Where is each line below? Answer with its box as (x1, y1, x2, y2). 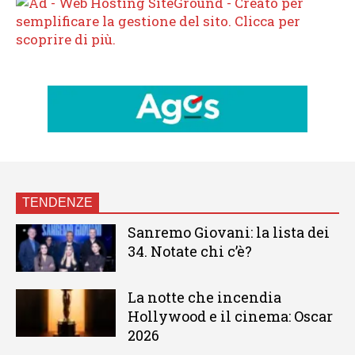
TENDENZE (22, 196, 93, 210)
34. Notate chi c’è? (127, 242, 252, 261)
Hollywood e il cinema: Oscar (127, 307, 333, 326)
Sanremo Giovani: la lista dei (127, 223, 330, 242)
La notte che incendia (127, 288, 281, 307)
